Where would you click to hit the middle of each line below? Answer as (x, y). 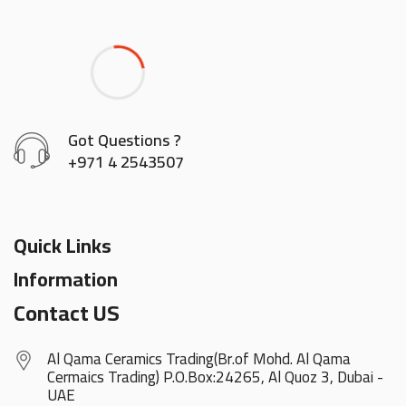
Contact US (67, 313)
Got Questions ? (125, 140)
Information (66, 279)
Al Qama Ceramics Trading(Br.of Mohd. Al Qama (199, 358)
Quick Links (63, 245)
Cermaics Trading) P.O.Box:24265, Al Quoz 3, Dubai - (215, 377)
